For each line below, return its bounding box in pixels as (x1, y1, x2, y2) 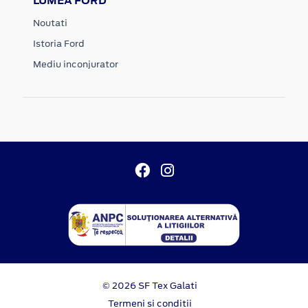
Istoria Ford (33, 36, 85, 50)
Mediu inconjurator (33, 57, 118, 71)
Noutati (33, 16, 67, 30)
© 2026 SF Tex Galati (102, 278, 197, 292)
